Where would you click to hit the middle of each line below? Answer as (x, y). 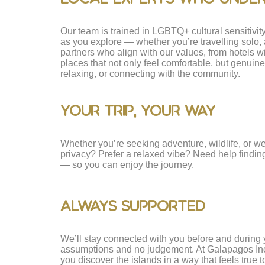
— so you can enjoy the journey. (127, 164)
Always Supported (133, 206)
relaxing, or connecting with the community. (150, 73)
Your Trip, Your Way (138, 110)
